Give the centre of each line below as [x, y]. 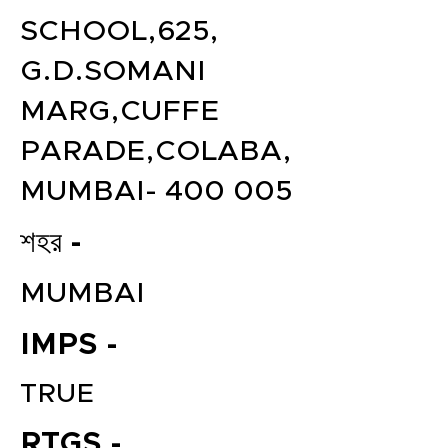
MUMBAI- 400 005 [156, 191]
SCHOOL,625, [119, 31]
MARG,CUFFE [119, 111]
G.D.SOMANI [113, 71]
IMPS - [69, 345]
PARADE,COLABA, [156, 151]
